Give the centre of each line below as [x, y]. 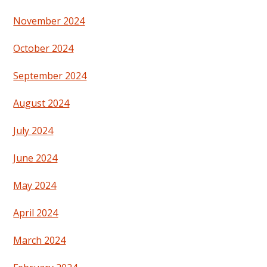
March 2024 [40, 240]
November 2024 [49, 21]
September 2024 [50, 75]
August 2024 [41, 103]
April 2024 [36, 212]
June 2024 [35, 158]
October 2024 [44, 48]
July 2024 [33, 130]
